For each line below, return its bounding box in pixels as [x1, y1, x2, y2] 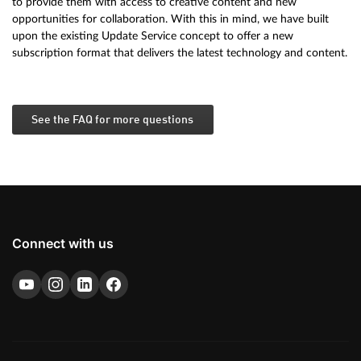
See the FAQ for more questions [31, 114, 194, 126]
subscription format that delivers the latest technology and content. [12, 46, 347, 59]
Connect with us [12, 234, 114, 251]
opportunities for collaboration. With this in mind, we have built [12, 12, 329, 25]
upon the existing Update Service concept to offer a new [12, 29, 293, 42]
